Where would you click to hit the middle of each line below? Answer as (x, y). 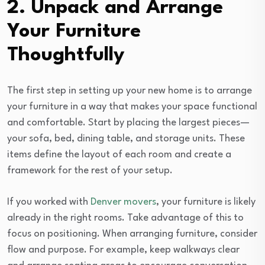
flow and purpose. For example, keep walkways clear (123, 250)
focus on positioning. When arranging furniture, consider (132, 234)
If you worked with (49, 202)
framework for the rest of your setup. (90, 171)
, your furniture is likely (206, 202)
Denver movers (123, 202)
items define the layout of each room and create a (119, 155)
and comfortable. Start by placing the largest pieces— (128, 123)
